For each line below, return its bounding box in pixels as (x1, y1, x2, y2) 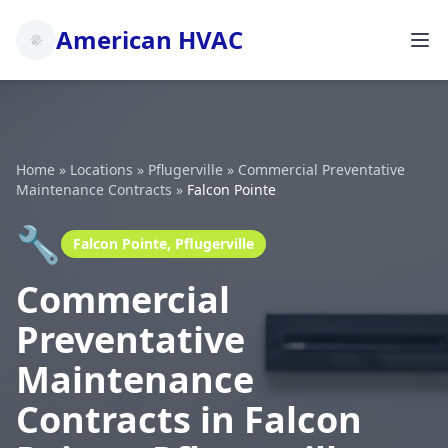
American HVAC (56, 23, 243, 56)
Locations (70, 160, 133, 179)
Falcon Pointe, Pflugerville (73, 234, 254, 253)
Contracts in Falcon (16, 395, 362, 444)
